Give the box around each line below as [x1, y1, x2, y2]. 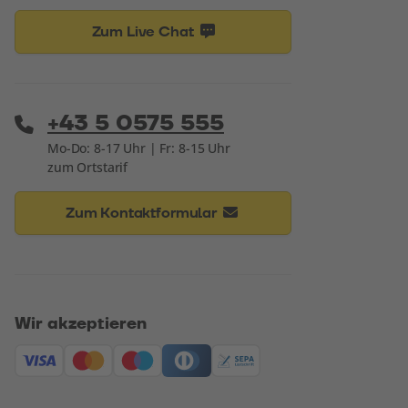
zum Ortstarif [47, 158, 128, 176]
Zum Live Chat [91, 23, 198, 41]
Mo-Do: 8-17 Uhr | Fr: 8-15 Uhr [47, 139, 230, 157]
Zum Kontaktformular [65, 204, 220, 222]
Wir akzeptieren [15, 313, 147, 334]
